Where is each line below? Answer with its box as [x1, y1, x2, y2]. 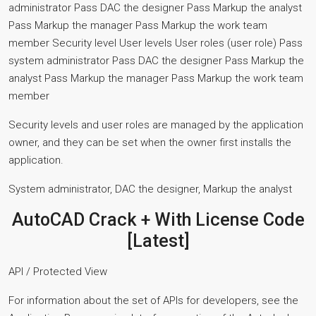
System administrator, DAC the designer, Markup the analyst [8, 183, 292, 195]
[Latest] [126, 231, 190, 251]
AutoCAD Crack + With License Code [11, 209, 305, 230]
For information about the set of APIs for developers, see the [8, 294, 298, 307]
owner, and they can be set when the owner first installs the [8, 136, 291, 149]
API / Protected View [8, 265, 107, 278]
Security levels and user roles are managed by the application [8, 119, 303, 131]
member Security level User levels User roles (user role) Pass [8, 37, 303, 49]
